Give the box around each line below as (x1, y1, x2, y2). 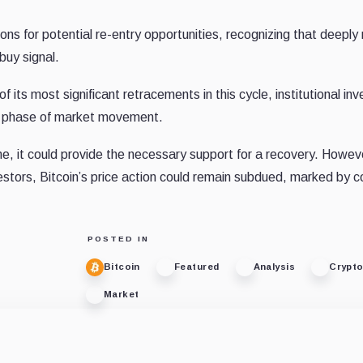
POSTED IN (87, 233, 149, 243)
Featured (173, 262, 220, 272)
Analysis (253, 262, 296, 272)
